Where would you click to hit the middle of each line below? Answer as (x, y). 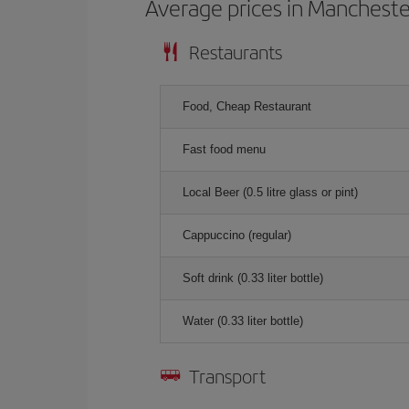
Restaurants (236, 52)
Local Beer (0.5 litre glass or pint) (270, 192)
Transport (227, 376)
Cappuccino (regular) (237, 235)
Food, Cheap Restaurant (247, 106)
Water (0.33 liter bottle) (243, 321)
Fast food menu (224, 149)
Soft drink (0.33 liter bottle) (253, 278)
